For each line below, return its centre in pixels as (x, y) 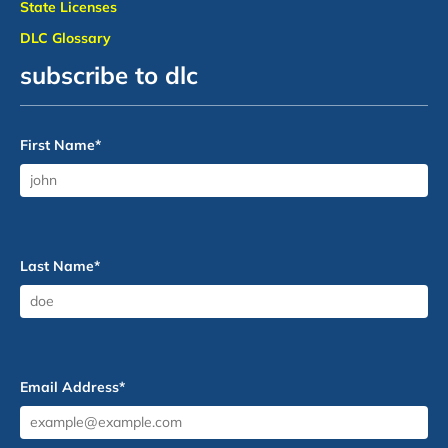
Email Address (69, 386)
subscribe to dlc (109, 74)
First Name (57, 144)
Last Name (57, 265)
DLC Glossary (65, 37)
